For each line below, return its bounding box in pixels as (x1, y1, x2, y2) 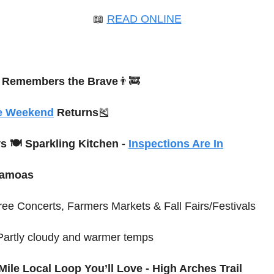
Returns (54, 106, 98, 119)
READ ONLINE (106, 13, 182, 26)
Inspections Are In (128, 138, 223, 150)
